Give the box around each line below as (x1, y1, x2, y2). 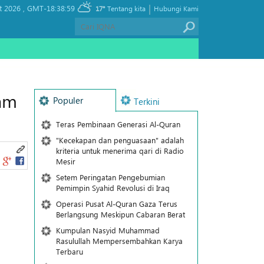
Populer (52, 94, 83, 106)
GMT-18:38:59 (27, 3, 75, 13)
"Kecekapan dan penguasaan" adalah (55, 135, 184, 145)
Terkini (133, 95, 160, 107)
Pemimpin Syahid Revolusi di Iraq (55, 183, 170, 193)
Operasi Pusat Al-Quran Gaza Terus (55, 199, 177, 209)
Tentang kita (107, 4, 146, 13)
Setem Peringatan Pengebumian (55, 172, 165, 182)
